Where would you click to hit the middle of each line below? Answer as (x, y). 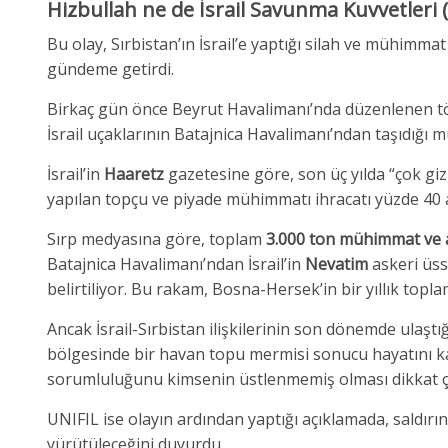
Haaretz (134, 173)
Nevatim (336, 263)
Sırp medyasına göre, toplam (156, 238)
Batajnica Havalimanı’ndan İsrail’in (176, 263)
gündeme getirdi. (110, 68)
